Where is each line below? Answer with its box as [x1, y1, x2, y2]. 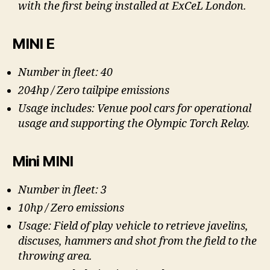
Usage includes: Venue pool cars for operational [18, 101, 251, 116]
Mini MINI [12, 152, 74, 170]
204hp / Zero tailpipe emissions [18, 83, 169, 98]
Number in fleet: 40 [18, 65, 113, 80]
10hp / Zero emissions [18, 201, 124, 215]
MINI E [12, 34, 55, 52]
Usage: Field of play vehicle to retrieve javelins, [18, 219, 248, 233]
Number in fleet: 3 [18, 183, 107, 197]
